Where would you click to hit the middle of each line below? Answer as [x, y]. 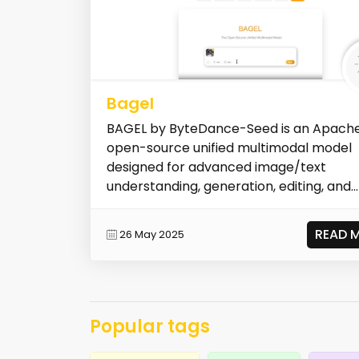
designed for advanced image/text [216, 167]
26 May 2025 [152, 235]
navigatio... [139, 205]
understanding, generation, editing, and [229, 186]
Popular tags [150, 326]
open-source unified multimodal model [229, 147]
